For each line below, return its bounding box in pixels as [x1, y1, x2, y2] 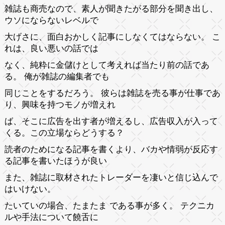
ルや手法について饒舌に [4, 212, 98, 222]
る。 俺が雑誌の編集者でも [4, 71, 109, 81]
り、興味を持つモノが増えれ [4, 99, 116, 109]
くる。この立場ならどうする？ [4, 128, 124, 138]
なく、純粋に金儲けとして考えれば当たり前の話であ [4, 60, 209, 70]
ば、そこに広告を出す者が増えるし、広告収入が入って [4, 116, 218, 126]
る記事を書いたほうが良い [4, 156, 107, 166]
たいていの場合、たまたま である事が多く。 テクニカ [4, 200, 214, 210]
